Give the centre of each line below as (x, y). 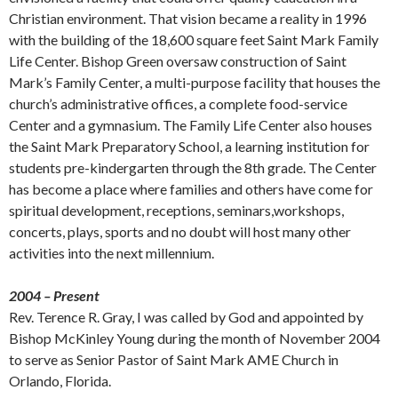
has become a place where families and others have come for (191, 188)
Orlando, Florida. (60, 380)
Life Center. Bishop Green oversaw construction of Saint (178, 60)
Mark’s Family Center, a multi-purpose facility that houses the (195, 82)
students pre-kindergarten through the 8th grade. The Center (193, 167)
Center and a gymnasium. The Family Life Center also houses (191, 124)
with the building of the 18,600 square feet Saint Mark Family (194, 39)
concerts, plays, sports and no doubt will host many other (180, 231)
